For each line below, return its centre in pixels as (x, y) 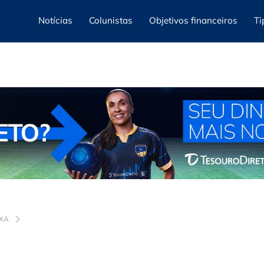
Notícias (55, 20)
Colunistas (111, 20)
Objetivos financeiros (193, 20)
